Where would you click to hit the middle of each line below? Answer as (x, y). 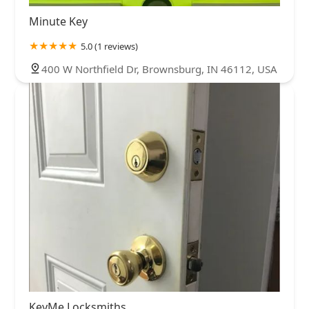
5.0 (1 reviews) (109, 46)
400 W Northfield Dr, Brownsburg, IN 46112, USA (159, 69)
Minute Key (58, 21)
